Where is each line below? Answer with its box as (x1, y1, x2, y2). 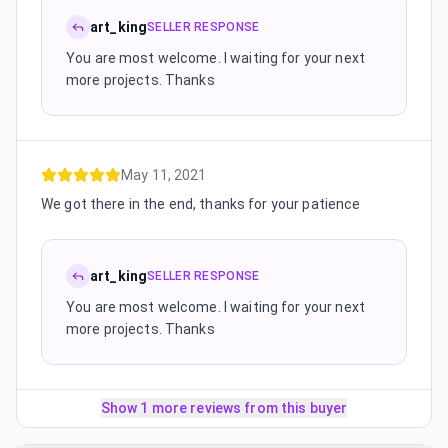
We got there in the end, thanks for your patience (41, 196, 361, 212)
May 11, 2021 (121, 167, 207, 183)
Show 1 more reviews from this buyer (100, 400, 348, 416)
